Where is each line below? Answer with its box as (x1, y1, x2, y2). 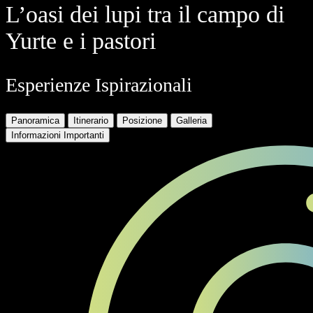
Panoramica (11, 115, 59, 126)
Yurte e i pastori (6, 28, 156, 54)
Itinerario (73, 115, 108, 126)
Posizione (122, 115, 162, 126)
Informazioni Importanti (11, 129, 104, 140)
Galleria (176, 115, 207, 126)
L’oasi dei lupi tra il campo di (6, 1, 284, 28)
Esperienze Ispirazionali (6, 74, 192, 96)
